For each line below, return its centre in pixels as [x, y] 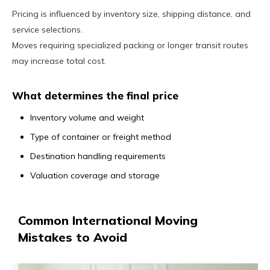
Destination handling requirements [98, 156]
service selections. [47, 29]
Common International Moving [108, 220]
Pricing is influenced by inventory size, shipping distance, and [131, 14]
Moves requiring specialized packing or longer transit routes [130, 45]
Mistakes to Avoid [73, 237]
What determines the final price [95, 95]
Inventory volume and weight [87, 117]
